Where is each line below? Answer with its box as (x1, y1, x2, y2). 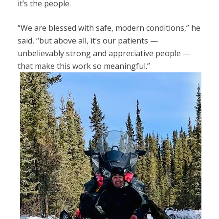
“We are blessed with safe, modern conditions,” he (17, 22, 200, 33)
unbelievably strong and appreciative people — (17, 47, 191, 59)
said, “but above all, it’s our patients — (17, 35, 158, 46)
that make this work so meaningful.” (17, 60, 150, 71)
